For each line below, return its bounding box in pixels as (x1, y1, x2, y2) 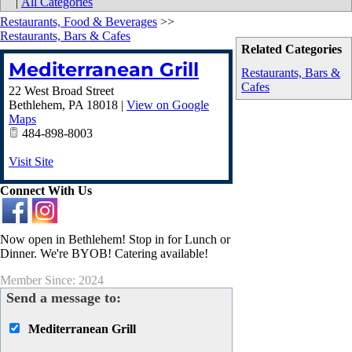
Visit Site (9, 155, 53, 168)
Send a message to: (6, 290, 121, 306)
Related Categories (241, 42, 343, 56)
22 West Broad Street (9, 84, 114, 97)
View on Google (126, 98, 209, 112)
